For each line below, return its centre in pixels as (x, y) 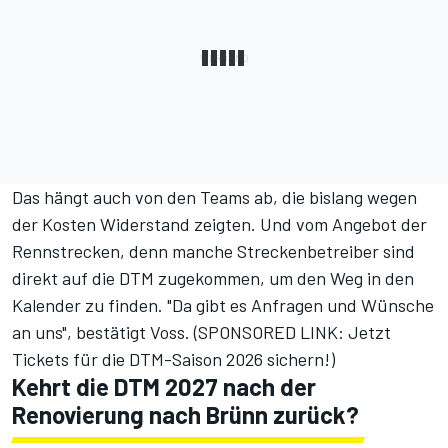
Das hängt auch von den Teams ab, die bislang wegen (214, 197)
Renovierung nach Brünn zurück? (185, 415)
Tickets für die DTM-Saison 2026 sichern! (171, 359)
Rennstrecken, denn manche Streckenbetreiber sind (213, 251)
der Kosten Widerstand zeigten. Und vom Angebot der (219, 224)
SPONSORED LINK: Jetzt (294, 332)
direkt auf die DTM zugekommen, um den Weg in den (213, 278)
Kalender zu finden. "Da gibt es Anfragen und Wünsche (223, 305)
